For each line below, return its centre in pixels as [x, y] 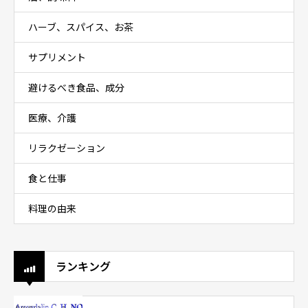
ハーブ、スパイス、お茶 [81, 28]
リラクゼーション [67, 149]
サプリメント [57, 58]
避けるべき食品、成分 [76, 88]
